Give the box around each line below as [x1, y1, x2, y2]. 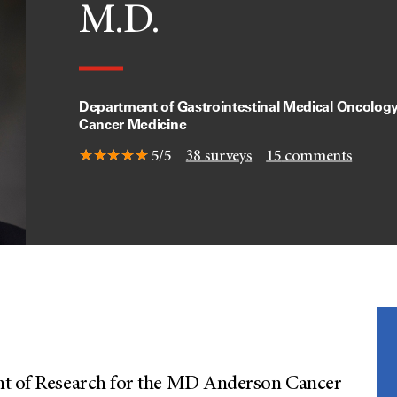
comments [281, 148, 353, 165]
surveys [201, 148, 253, 165]
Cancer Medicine [79, 114, 187, 133]
